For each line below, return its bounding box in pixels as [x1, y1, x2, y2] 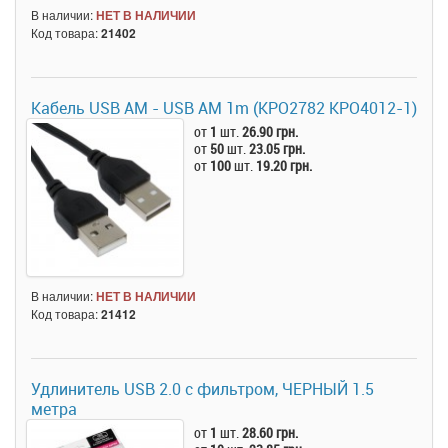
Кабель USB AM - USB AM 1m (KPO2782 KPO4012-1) [31, 97, 417, 120]
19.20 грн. [256, 156, 313, 176]
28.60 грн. [242, 422, 299, 442]
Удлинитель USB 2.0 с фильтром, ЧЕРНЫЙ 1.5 [31, 377, 374, 400]
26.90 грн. [242, 122, 299, 142]
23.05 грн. [249, 139, 306, 159]
